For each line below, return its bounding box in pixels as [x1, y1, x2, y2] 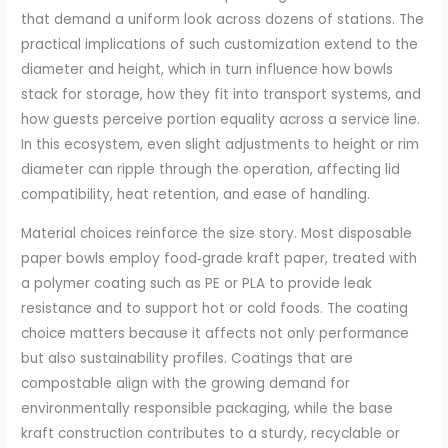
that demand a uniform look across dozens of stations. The [21, 10, 425, 30]
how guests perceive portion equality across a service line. [21, 110, 421, 130]
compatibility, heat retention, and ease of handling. [21, 185, 371, 205]
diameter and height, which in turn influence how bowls [21, 60, 394, 80]
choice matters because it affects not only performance [21, 323, 410, 343]
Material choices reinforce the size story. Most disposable [21, 223, 413, 243]
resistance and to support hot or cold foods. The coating [21, 298, 409, 318]
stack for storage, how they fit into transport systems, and [21, 85, 422, 105]
